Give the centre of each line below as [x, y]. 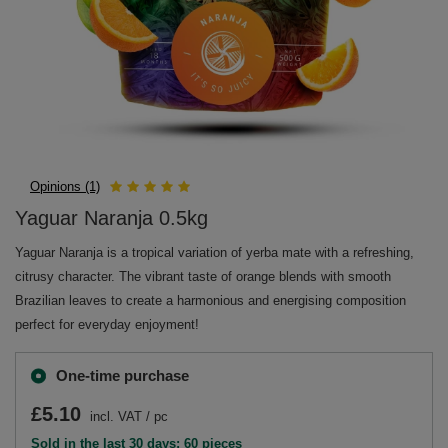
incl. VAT [114, 416]
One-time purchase [122, 375]
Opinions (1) [65, 186]
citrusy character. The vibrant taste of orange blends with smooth [203, 276]
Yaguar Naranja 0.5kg [111, 218]
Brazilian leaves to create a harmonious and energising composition [210, 300]
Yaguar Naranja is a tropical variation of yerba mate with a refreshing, [214, 252]
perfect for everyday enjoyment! [107, 324]
